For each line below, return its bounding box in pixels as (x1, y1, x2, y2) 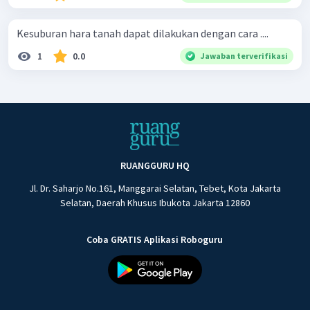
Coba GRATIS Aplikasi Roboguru (86, 233, 224, 246)
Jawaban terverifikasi (201, 50, 288, 61)
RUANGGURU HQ (120, 159, 190, 172)
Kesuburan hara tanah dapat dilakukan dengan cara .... (17, 26, 268, 40)
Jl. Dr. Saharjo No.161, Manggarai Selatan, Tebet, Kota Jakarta (28, 182, 281, 195)
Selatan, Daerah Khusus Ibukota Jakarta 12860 (60, 197, 250, 210)
